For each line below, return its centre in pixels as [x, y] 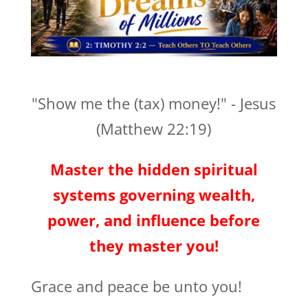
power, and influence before [154, 220]
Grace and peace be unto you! [136, 286]
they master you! [154, 246]
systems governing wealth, [154, 195]
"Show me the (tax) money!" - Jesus [154, 103]
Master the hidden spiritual [154, 169]
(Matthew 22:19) [154, 129]
